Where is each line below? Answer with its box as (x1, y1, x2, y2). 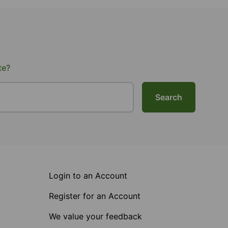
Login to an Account (49, 170, 127, 181)
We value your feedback (49, 211, 142, 221)
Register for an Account (49, 191, 140, 201)
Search (155, 92, 182, 102)
